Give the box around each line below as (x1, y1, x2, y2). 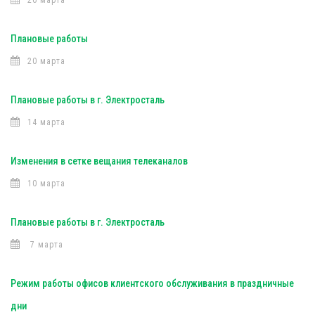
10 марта (27, 179, 65, 188)
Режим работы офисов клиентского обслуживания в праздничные (11, 278, 294, 289)
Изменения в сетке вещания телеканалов (11, 155, 188, 167)
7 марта (27, 240, 63, 250)
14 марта (27, 117, 65, 127)
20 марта (27, 56, 65, 66)
